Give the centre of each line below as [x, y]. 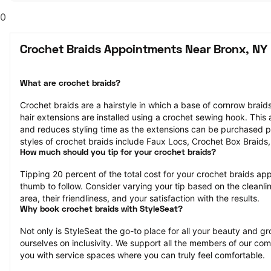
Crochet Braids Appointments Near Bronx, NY [144, 50]
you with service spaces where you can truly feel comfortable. [142, 255]
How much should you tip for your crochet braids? [118, 153]
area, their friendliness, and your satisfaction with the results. [140, 198]
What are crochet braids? [70, 84]
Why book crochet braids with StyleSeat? [101, 210]
